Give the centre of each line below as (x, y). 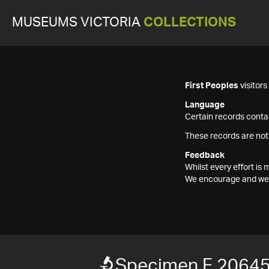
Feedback (205, 156)
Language (205, 105)
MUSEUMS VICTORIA (78, 23)
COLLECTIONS (190, 23)
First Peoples (212, 86)
